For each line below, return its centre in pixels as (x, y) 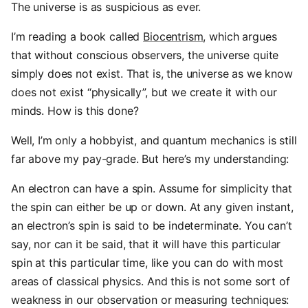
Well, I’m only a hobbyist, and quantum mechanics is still (154, 140)
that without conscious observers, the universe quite (145, 55)
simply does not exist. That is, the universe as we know (152, 74)
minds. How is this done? (75, 111)
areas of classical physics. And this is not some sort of (151, 281)
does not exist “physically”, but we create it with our (144, 92)
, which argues (240, 36)
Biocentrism (173, 36)
